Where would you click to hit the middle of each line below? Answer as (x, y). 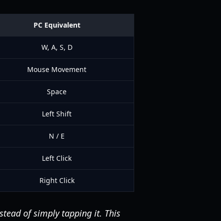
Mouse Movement (57, 69)
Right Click (57, 180)
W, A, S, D (57, 47)
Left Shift (57, 114)
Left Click (57, 158)
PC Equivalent (57, 25)
